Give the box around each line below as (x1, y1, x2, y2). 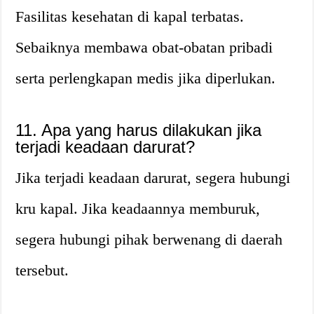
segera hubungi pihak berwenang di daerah (15, 231, 283, 248)
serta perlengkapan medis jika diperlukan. (15, 69, 276, 87)
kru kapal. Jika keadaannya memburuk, (15, 200, 261, 217)
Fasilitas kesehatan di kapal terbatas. (15, 8, 245, 25)
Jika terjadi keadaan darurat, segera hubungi (15, 169, 291, 186)
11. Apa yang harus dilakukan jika (15, 121, 262, 139)
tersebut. (15, 261, 69, 279)
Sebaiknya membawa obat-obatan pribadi (15, 39, 273, 56)
